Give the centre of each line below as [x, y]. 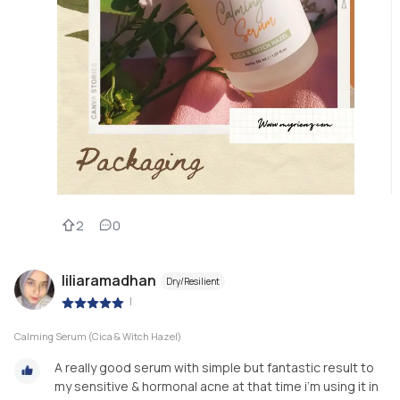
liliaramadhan [109, 281]
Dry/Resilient [193, 282]
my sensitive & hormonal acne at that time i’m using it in [217, 387]
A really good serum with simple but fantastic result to [214, 368]
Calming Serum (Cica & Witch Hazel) [98, 337]
